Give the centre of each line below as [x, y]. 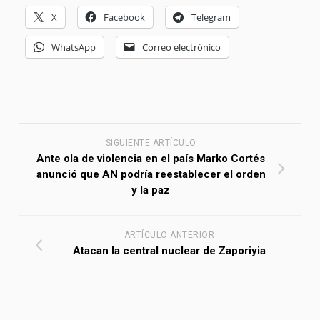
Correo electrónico [182, 47]
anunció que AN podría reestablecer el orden [151, 175]
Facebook [125, 17]
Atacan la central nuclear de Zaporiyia [169, 251]
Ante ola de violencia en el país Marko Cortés [151, 159]
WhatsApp [74, 47]
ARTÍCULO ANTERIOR [169, 235]
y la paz [151, 190]
